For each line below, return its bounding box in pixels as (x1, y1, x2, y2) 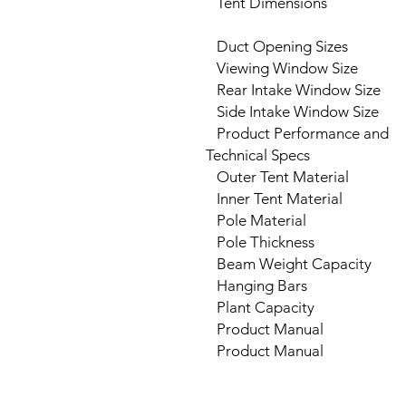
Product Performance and (206, 124, 389, 142)
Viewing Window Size (206, 59, 358, 77)
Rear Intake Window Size (206, 81, 381, 99)
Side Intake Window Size (206, 102, 379, 121)
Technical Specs (206, 146, 310, 164)
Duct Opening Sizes (206, 37, 348, 55)
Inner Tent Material (206, 189, 343, 208)
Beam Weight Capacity (206, 255, 372, 273)
